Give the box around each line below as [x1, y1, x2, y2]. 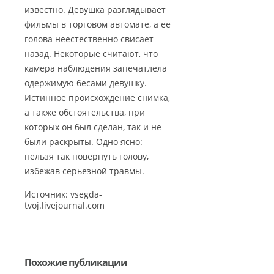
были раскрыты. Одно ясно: [24, 136, 143, 148]
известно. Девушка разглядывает [24, 4, 166, 16]
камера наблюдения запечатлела [24, 62, 167, 75]
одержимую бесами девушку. [24, 77, 147, 89]
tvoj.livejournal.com [24, 199, 105, 212]
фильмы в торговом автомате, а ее [24, 18, 171, 31]
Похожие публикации [24, 256, 127, 270]
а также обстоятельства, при [24, 106, 145, 119]
